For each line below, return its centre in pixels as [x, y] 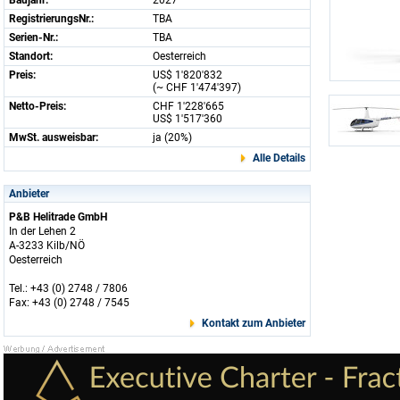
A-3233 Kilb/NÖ [47, 246]
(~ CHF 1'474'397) [197, 87]
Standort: [31, 56]
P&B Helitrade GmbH [58, 217]
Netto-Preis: [37, 106]
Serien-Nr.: [33, 37]
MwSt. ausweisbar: [54, 137]
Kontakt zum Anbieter [254, 323]
